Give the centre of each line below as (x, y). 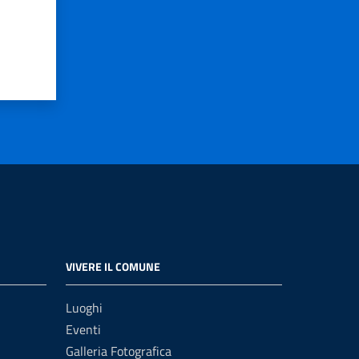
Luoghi (84, 308)
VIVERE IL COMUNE (113, 266)
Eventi (83, 329)
